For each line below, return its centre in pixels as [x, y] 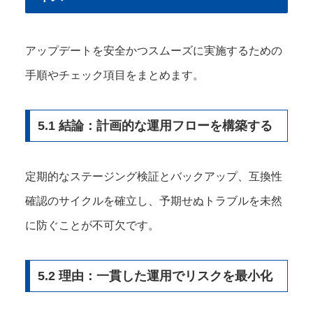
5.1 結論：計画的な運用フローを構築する [155, 125]
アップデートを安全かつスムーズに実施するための [154, 50]
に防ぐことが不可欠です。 [92, 225]
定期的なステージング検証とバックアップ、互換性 [154, 176]
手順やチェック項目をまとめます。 [115, 75]
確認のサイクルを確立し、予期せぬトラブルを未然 [154, 201]
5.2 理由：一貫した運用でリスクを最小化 [155, 276]
